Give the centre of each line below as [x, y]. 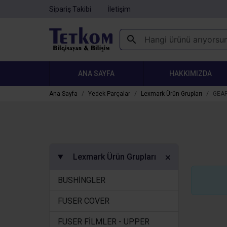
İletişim [119, 9]
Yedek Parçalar [109, 94]
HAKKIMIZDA [191, 73]
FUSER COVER [84, 201]
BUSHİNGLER [82, 180]
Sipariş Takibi [70, 9]
